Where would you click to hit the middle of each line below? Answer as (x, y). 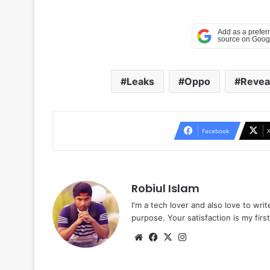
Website (162, 236)
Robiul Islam (165, 188)
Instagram (210, 236)
